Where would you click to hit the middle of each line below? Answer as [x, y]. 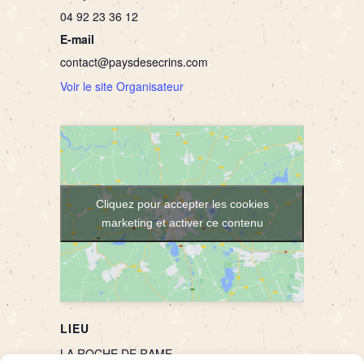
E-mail [77, 39]
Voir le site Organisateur [122, 87]
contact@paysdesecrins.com [134, 62]
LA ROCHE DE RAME [116, 354]
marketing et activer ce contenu [182, 223]
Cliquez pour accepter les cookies [182, 204]
